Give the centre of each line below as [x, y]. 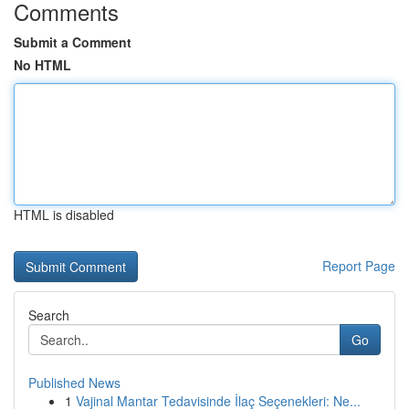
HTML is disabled [64, 215]
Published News [74, 383]
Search [49, 315]
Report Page [359, 266]
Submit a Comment [73, 42]
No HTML [42, 65]
